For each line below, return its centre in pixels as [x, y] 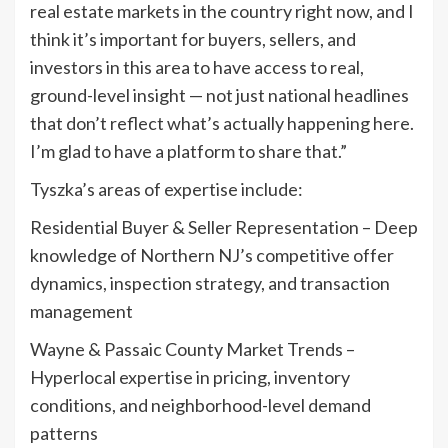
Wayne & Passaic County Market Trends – [192, 349]
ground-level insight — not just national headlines [219, 95]
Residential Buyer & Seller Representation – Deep [224, 227]
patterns [64, 433]
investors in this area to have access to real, [197, 67]
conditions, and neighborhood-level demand [200, 405]
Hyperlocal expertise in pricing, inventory [190, 377]
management [81, 311]
